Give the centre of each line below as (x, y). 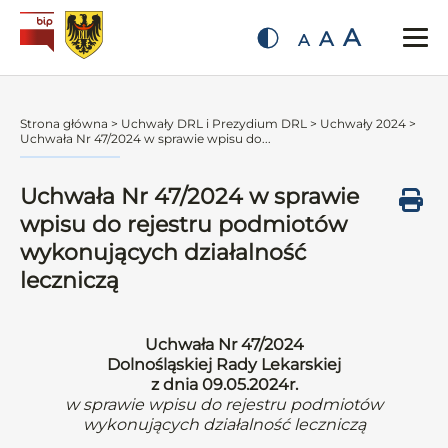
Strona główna (64, 123)
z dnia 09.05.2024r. (224, 384)
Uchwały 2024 (363, 123)
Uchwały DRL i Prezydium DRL (214, 123)
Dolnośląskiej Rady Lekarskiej (224, 364)
